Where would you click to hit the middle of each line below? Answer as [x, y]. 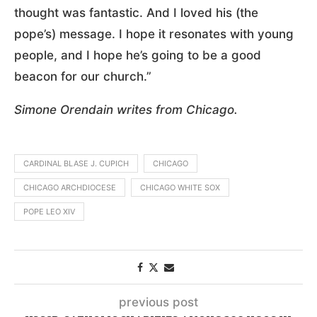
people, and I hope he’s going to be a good [138, 55]
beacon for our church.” [83, 76]
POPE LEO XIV [49, 211]
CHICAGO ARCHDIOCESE [70, 187]
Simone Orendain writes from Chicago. [126, 109]
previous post [158, 302]
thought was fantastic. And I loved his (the [136, 12]
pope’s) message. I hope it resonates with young [154, 34]
